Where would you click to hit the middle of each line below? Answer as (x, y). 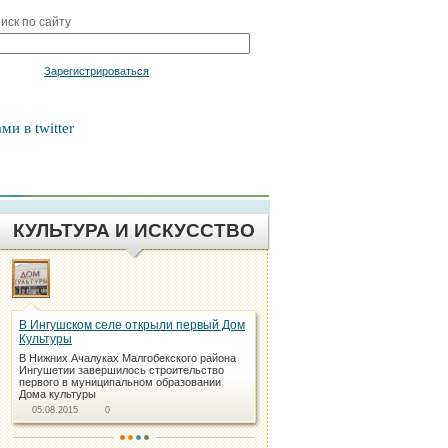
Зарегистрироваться (96, 71)
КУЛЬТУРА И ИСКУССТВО (134, 230)
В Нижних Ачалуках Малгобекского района (127, 358)
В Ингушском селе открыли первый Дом (132, 325)
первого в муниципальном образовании (120, 382)
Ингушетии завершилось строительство (121, 370)
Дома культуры (57, 394)
